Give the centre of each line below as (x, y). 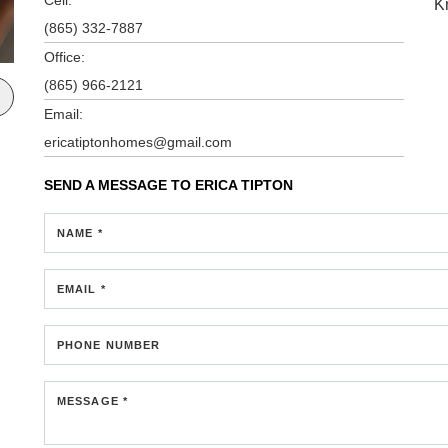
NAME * (80, 232)
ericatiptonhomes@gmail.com (138, 141)
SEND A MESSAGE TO (119, 184)
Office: (64, 56)
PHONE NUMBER (109, 344)
